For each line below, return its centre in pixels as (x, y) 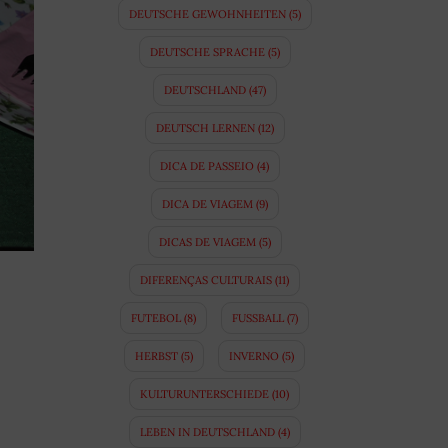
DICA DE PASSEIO (207, 166)
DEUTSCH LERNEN (205, 128)
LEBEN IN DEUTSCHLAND (207, 432)
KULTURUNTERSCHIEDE (205, 394)
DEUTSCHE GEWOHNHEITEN (207, 14)
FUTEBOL (156, 318)
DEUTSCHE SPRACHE (207, 52)
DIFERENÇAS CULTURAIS (206, 280)
